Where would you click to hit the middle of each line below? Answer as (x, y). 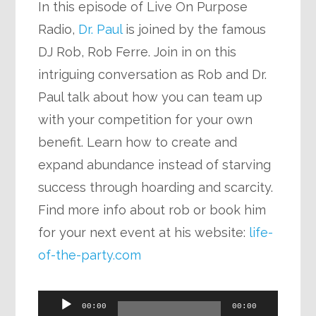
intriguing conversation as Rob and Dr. (153, 74)
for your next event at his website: (144, 232)
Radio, (59, 29)
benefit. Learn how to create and (138, 142)
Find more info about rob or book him (152, 209)
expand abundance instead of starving (155, 164)
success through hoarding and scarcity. (156, 187)
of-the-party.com (90, 255)
